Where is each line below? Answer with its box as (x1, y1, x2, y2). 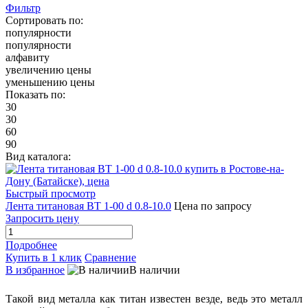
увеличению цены (5, 64, 91, 76)
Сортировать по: (5, 14, 83, 27)
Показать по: (5, 89, 65, 101)
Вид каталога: (5, 151, 71, 163)
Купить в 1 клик (5, 252, 82, 264)
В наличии (129, 264, 180, 276)
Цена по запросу (174, 200, 252, 212)
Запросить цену (5, 212, 79, 225)
